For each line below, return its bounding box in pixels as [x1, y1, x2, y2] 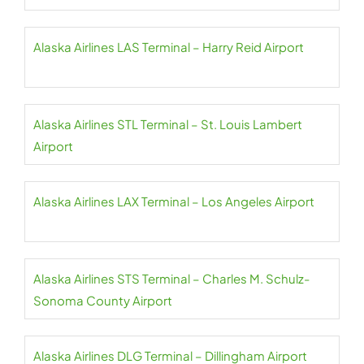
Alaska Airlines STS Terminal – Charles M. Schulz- [33, 271, 310, 286]
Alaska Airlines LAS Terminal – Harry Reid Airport [33, 39, 304, 54]
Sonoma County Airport [33, 292, 172, 308]
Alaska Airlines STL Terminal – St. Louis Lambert [33, 116, 302, 132]
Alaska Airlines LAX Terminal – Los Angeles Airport [33, 193, 314, 209]
